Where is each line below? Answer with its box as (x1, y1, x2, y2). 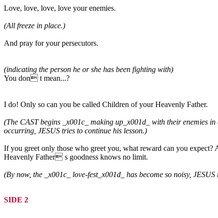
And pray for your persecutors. (4, 38, 98, 47)
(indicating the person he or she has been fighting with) (4, 65, 173, 73)
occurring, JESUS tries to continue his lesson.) (4, 126, 147, 135)
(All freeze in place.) (4, 21, 65, 30)
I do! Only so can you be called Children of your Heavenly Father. (4, 100, 208, 109)
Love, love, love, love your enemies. (4, 3, 116, 12)
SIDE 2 (4, 195, 28, 204)
